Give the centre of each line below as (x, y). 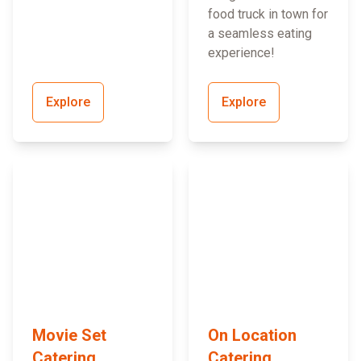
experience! (241, 53)
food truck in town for (268, 15)
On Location (252, 336)
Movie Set (69, 336)
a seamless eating (260, 34)
